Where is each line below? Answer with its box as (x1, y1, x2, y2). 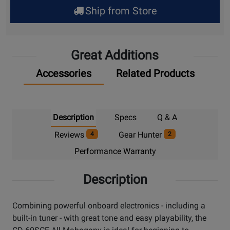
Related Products (116, 67, 195, 80)
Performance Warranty (74, 146, 156, 157)
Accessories (35, 67, 91, 80)
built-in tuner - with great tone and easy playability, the (12, 213, 206, 223)
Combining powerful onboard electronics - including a (12, 201, 205, 211)
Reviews (54, 130, 87, 140)
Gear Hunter (119, 130, 164, 140)
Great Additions (71, 48, 159, 63)
